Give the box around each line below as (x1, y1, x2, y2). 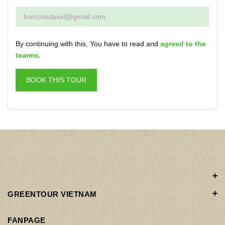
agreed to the (160, 39, 206, 48)
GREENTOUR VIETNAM (8, 189, 97, 198)
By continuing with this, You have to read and (16, 39, 160, 48)
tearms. (16, 51, 41, 59)
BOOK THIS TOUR (26, 75, 86, 84)
